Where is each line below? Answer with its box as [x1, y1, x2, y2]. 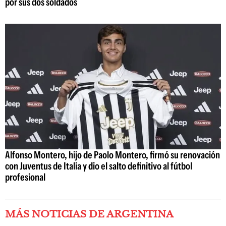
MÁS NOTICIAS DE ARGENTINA [5, 208, 174, 220]
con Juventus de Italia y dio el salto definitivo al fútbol [5, 159, 192, 172]
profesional [5, 171, 45, 183]
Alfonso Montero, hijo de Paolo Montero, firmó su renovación [5, 148, 220, 161]
